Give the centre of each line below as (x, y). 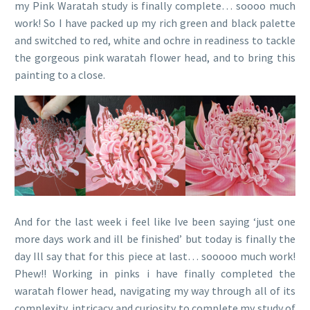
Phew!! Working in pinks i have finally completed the (155, 274)
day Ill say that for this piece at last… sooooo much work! (155, 256)
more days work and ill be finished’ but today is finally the (155, 239)
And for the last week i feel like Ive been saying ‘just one (155, 222)
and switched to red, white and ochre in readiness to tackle (155, 40)
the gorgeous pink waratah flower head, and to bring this (155, 57)
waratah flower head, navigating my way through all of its (155, 291)
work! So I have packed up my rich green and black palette (155, 22)
